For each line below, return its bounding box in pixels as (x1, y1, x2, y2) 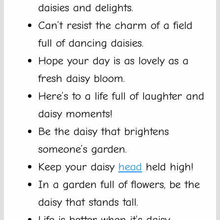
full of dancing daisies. (38, 36, 143, 50)
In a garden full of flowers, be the (38, 178, 200, 192)
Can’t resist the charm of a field (38, 19, 192, 32)
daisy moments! (38, 107, 112, 121)
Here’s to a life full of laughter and (38, 89, 204, 103)
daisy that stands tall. (38, 195, 138, 209)
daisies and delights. (38, 1, 133, 15)
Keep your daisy (38, 160, 118, 174)
